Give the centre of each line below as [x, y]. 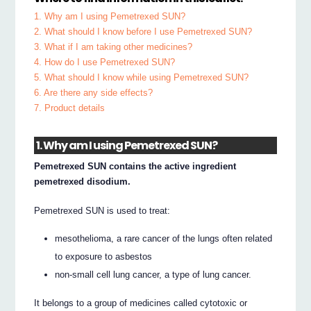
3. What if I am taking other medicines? [114, 47]
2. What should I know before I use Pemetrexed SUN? [143, 32]
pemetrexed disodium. [83, 181]
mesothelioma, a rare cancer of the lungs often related [164, 239]
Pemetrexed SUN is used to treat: [102, 210]
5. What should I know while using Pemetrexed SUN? [142, 78]
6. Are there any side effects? [94, 93]
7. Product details [70, 108]
